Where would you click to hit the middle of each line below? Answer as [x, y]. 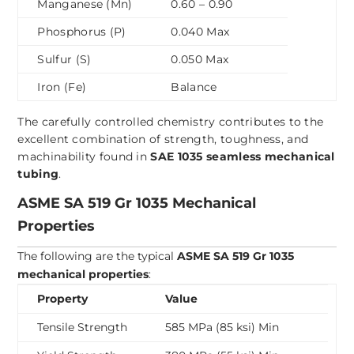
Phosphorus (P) [82, 32]
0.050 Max [200, 60]
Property [63, 299]
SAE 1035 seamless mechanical [243, 157]
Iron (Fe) [62, 87]
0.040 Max [200, 32]
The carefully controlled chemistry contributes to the [171, 122]
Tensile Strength [83, 328]
